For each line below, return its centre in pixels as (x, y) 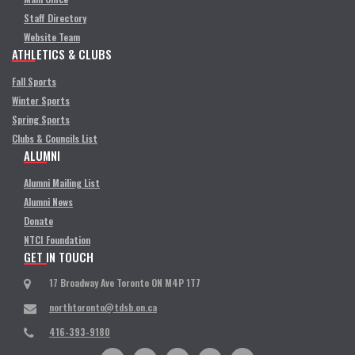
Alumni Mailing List (62, 183)
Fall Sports (34, 81)
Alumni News (48, 202)
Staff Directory (55, 18)
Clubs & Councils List (55, 138)
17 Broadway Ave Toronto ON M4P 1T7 (125, 282)
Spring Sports (41, 119)
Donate (38, 221)
